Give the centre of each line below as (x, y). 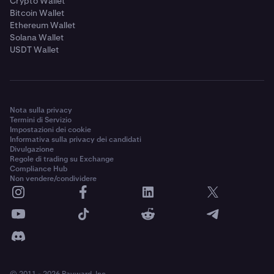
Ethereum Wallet (43, 25)
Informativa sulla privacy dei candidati (76, 139)
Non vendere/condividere (53, 178)
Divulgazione (32, 149)
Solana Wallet (37, 37)
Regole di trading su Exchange (62, 159)
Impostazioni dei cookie (50, 129)
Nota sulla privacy (41, 110)
